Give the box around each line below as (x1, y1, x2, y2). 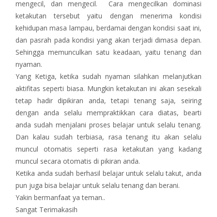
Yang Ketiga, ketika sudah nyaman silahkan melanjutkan (15, 71, 201, 81)
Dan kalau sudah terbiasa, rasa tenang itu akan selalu (15, 132, 201, 141)
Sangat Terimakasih (15, 204, 77, 214)
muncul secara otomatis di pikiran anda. (15, 156, 140, 166)
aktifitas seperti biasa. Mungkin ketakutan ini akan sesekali (15, 83, 201, 93)
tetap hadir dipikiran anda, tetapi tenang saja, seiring (15, 95, 201, 105)
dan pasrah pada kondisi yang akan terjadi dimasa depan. (15, 35, 201, 45)
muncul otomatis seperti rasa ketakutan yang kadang (15, 144, 201, 154)
